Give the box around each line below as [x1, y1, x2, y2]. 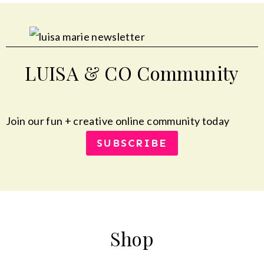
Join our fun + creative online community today [6, 114, 230, 127]
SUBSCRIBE [97, 137, 167, 150]
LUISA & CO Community [25, 60, 239, 85]
